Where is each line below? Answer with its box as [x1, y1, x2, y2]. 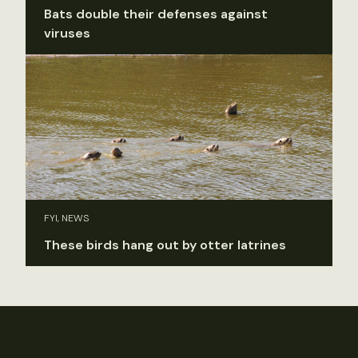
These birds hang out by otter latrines [44, 237, 286, 254]
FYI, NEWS [44, 212, 89, 225]
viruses [44, 24, 90, 42]
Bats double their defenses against [44, 5, 268, 22]
